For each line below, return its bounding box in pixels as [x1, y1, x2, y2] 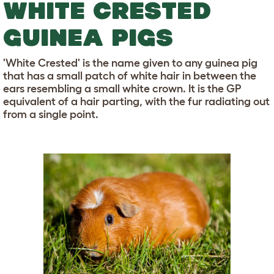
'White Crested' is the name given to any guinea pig [3, 56, 257, 69]
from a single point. [3, 108, 98, 120]
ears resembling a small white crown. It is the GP [3, 82, 242, 95]
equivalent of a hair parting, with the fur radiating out [3, 95, 270, 108]
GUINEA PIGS [3, 23, 173, 51]
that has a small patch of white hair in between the [3, 69, 256, 82]
